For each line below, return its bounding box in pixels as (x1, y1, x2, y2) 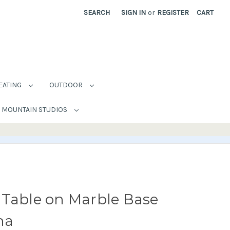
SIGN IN (121, 8, 146, 17)
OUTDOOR (49, 80, 84, 89)
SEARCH (84, 8, 110, 17)
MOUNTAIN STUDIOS (1, 105, 69, 114)
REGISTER (157, 8, 189, 17)
